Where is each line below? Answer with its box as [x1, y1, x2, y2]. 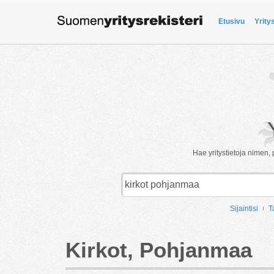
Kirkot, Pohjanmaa [65, 238, 252, 262]
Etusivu [218, 17, 245, 26]
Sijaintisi [229, 204, 258, 213]
